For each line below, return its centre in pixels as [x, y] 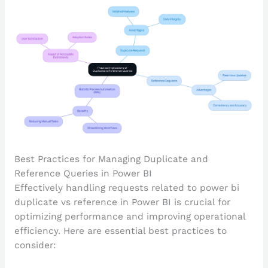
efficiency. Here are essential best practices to [120, 231]
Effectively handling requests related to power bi [127, 188]
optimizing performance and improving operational [130, 217]
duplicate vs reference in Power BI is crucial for [122, 202]
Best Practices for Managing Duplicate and [111, 159]
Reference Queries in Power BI [83, 174]
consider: [35, 246]
